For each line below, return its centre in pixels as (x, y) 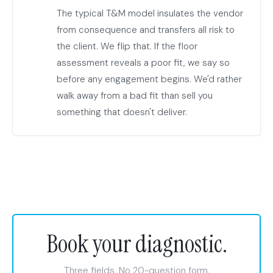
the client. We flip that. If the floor (127, 46)
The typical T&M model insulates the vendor (150, 13)
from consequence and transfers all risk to (146, 30)
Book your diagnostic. (136, 244)
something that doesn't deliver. (122, 112)
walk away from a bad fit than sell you (135, 96)
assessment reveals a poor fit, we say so (143, 63)
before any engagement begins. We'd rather (149, 79)
